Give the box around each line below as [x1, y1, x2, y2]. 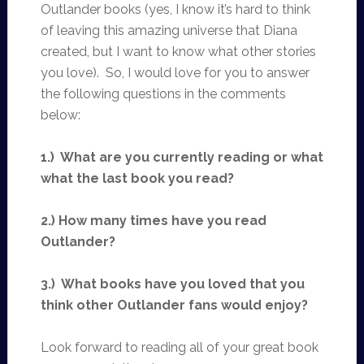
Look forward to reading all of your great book [40, 340, 318, 355]
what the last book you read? [40, 171, 234, 186]
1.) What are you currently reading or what [40, 149, 323, 165]
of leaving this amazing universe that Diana [40, 23, 297, 38]
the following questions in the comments [40, 86, 286, 102]
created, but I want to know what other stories [40, 44, 316, 59]
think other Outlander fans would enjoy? [40, 297, 311, 313]
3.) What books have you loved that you [40, 276, 305, 292]
